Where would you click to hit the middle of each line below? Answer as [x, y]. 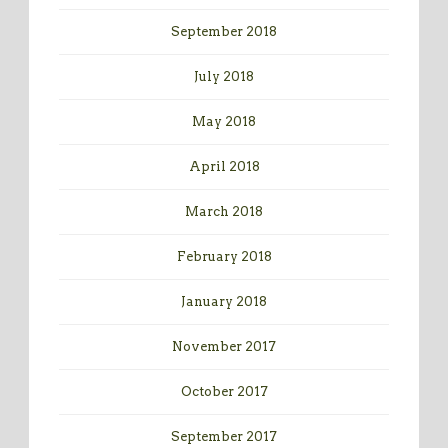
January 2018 [224, 302]
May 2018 [224, 122]
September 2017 [224, 437]
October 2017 [224, 392]
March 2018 [224, 212]
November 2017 [224, 347]
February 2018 [224, 257]
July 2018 [224, 77]
